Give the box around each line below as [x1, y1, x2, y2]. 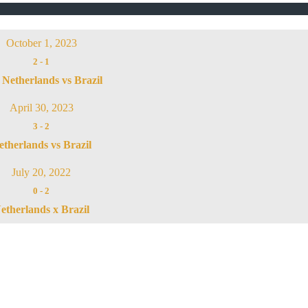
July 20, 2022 [12, 166, 71, 179]
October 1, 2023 [5, 37, 77, 49]
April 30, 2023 [9, 102, 74, 114]
